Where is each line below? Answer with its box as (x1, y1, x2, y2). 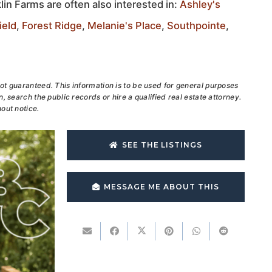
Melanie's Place (87, 19, 161, 32)
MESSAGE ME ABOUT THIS (104, 182, 219, 191)
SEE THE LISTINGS (121, 140, 203, 149)
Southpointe (167, 19, 226, 32)
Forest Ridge (22, 19, 82, 32)
